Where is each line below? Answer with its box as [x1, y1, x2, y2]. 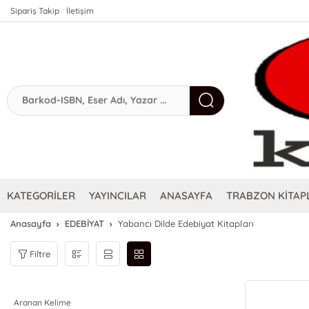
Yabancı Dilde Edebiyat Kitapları [118, 218, 254, 230]
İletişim [66, 6, 94, 16]
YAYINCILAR [89, 189, 147, 203]
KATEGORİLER [7, 189, 76, 203]
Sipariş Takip [10, 6, 60, 16]
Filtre [30, 248, 51, 259]
